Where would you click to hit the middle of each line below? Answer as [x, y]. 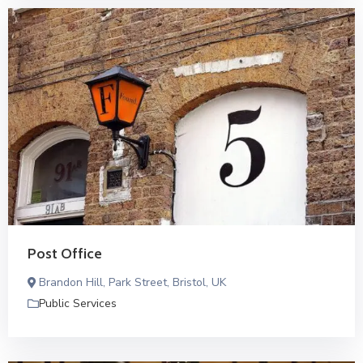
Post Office [65, 253]
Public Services [78, 303]
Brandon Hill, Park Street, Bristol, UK [132, 282]
